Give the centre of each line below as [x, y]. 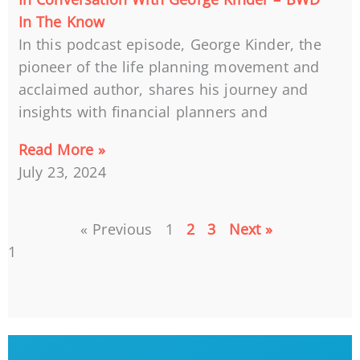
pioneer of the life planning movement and [169, 66]
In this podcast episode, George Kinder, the [170, 44]
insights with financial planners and [143, 111]
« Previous [116, 229]
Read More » [62, 150]
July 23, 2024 [62, 172]
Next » [251, 229]
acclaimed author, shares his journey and [163, 89]
